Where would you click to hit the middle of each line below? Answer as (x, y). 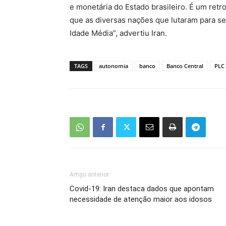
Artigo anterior (89, 175)
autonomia (114, 66)
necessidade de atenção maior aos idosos (141, 199)
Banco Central (185, 66)
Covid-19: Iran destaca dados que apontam (142, 189)
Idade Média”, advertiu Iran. (118, 33)
